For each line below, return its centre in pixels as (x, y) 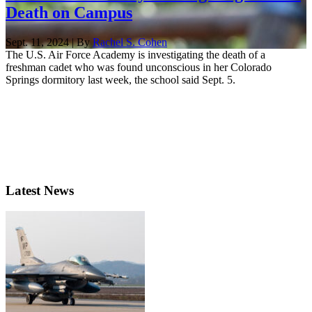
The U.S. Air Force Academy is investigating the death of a (135, 54)
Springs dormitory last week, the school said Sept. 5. (120, 79)
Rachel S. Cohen (130, 42)
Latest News (40, 190)
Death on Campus (69, 12)
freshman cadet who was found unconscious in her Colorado (139, 67)
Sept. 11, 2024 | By (49, 42)
